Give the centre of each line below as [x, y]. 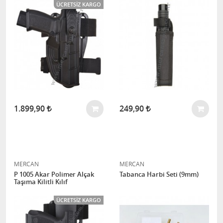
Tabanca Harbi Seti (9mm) [159, 174]
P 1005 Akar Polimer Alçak [54, 174]
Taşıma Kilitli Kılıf [41, 182]
